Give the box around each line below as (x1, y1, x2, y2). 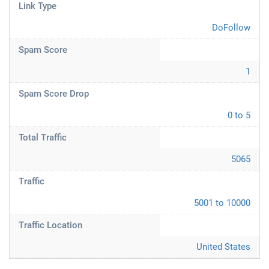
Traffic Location (19, 220, 82, 231)
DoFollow (212, 22, 250, 33)
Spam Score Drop (19, 88, 89, 99)
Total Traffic (19, 132, 67, 143)
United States (196, 241, 250, 252)
